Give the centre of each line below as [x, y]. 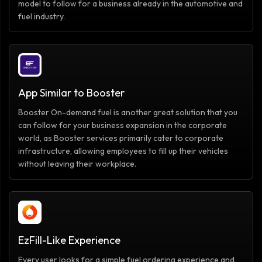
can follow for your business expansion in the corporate [123, 125]
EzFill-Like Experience [69, 240]
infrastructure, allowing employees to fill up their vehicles [123, 151]
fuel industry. [42, 17]
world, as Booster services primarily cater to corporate [121, 138]
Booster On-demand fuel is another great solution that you [128, 113]
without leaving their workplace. [77, 164]
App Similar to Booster [71, 93]
